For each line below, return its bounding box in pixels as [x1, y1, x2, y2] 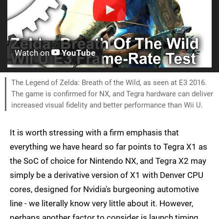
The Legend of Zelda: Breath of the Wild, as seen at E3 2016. [11, 78, 207, 87]
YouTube [60, 48, 95, 58]
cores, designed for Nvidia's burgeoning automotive [10, 184, 199, 194]
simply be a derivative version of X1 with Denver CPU [10, 170, 203, 180]
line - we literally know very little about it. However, [10, 198, 193, 208]
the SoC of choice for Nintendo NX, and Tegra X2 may [10, 156, 206, 166]
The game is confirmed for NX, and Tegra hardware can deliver [11, 89, 213, 98]
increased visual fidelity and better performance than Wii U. [11, 101, 203, 109]
